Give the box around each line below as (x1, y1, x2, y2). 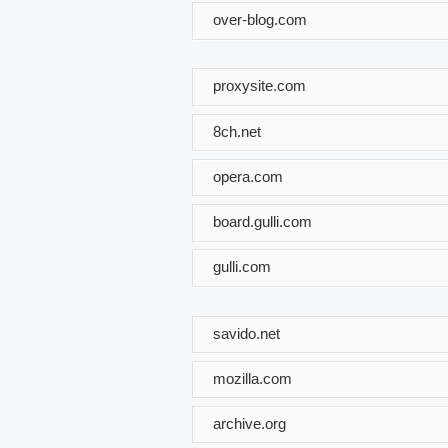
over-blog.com (213, 10, 307, 28)
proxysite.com (213, 76, 306, 94)
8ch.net (213, 122, 261, 140)
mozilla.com (213, 369, 292, 387)
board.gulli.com (213, 212, 312, 230)
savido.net (213, 324, 280, 342)
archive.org (213, 414, 286, 432)
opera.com (213, 167, 283, 185)
